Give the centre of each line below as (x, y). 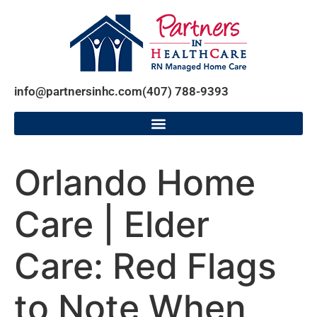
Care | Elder (112, 224)
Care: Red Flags (145, 266)
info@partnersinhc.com (78, 91)
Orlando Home (135, 183)
